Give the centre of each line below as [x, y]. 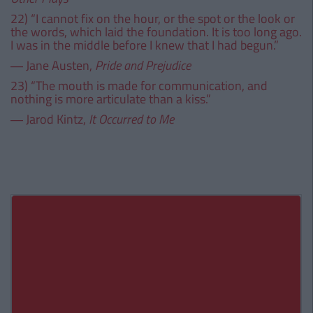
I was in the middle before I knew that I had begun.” [145, 45]
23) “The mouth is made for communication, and [139, 86]
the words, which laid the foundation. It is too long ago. [156, 32]
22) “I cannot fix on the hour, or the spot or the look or [153, 19]
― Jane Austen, [53, 65]
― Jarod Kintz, [50, 119]
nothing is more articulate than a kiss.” [111, 99]
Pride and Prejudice [143, 65]
